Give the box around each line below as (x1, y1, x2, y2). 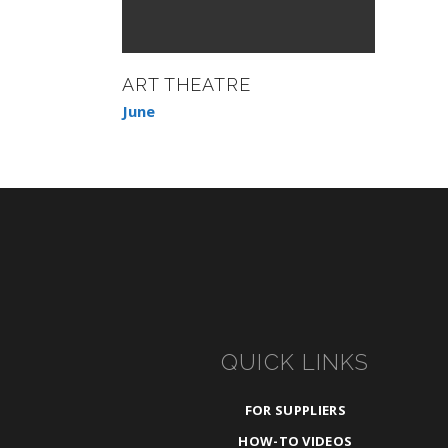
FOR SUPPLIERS (244, 401, 346, 420)
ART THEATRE (122, 74, 251, 96)
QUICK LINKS (221, 349, 370, 376)
